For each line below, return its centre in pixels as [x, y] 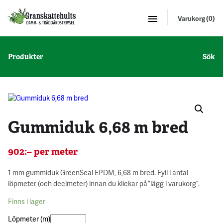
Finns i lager [27, 201]
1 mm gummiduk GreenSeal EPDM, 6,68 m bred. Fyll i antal [98, 172]
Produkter [26, 56]
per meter [55, 151]
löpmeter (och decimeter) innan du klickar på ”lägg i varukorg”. [104, 183]
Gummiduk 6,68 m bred [98, 127]
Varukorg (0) [196, 18]
